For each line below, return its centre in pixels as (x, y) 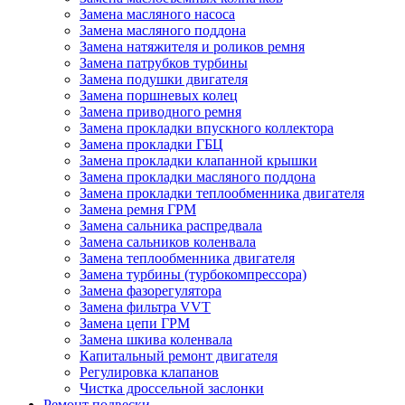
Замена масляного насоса (157, 14)
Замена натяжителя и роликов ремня (192, 47)
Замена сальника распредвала (171, 226)
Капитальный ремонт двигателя (179, 356)
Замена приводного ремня (160, 112)
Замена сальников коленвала (168, 242)
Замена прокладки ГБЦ (151, 144)
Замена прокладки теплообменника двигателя (222, 193)
